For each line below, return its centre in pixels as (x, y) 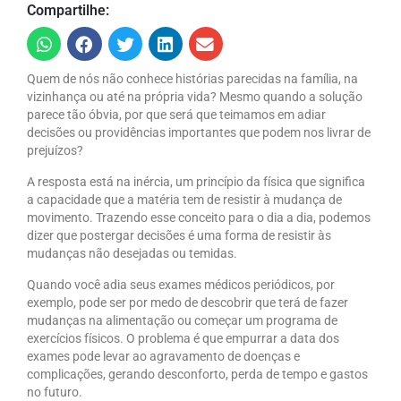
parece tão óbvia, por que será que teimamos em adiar (176, 115)
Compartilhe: (68, 10)
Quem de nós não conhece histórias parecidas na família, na (192, 79)
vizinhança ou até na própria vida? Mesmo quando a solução (195, 97)
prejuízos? (55, 151)
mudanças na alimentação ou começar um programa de (182, 321)
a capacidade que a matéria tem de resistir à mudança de (184, 200)
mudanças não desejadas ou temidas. (132, 254)
